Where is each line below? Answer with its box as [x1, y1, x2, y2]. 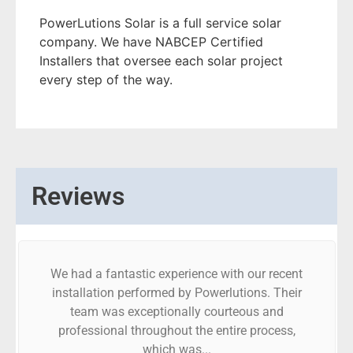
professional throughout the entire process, [58, 323, 295, 338]
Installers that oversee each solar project [39, 53, 283, 69]
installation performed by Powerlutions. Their [51, 285, 302, 300]
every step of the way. [39, 72, 173, 87]
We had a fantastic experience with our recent [50, 266, 303, 281]
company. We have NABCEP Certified [39, 34, 263, 50]
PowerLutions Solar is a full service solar [39, 15, 281, 31]
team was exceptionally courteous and [69, 304, 284, 319]
